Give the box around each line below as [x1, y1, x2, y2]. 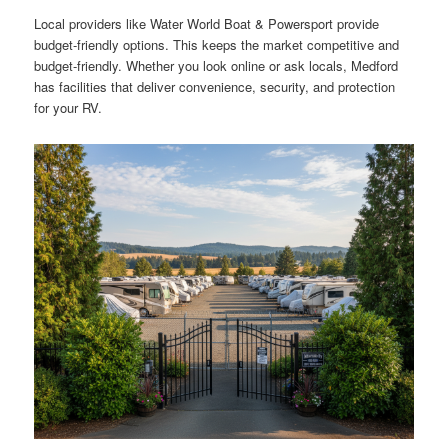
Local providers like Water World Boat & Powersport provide [34, 13, 380, 33]
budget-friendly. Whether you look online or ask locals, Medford [34, 55, 399, 75]
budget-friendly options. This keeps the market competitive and [34, 34, 400, 54]
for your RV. [34, 97, 103, 117]
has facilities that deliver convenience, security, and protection [34, 76, 396, 96]
